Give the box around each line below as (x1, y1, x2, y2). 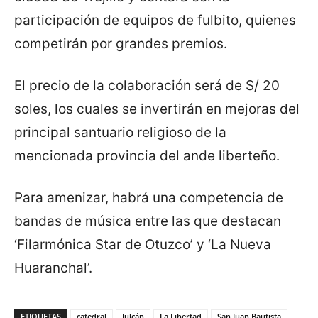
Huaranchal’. (14, 260, 92, 277)
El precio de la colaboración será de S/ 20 (14, 77, 280, 94)
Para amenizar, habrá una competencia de (14, 190, 283, 207)
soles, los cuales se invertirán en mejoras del (14, 101, 300, 118)
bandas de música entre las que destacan (14, 213, 281, 230)
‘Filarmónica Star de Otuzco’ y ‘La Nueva (14, 236, 271, 253)
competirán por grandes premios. (14, 35, 227, 53)
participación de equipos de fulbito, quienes (14, 12, 296, 29)
